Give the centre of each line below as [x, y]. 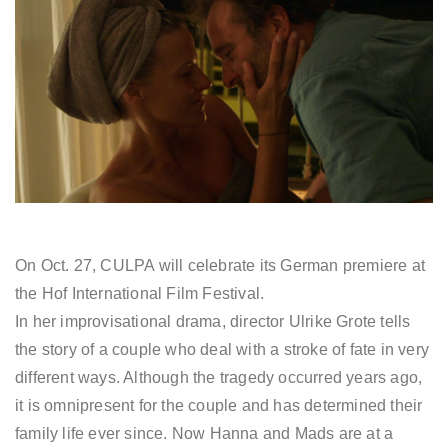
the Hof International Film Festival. [140, 293]
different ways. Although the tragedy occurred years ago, [219, 377]
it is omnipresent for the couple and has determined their [219, 405]
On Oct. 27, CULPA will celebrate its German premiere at [220, 265]
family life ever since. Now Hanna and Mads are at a [204, 433]
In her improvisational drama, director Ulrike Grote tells [213, 321]
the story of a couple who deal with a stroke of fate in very [222, 349]
